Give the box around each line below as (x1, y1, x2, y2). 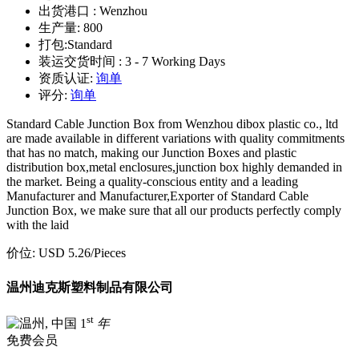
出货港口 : (38, 4, 99, 18)
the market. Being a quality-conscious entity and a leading (6, 175, 298, 189)
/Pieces (91, 246, 126, 260)
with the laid (6, 218, 69, 232)
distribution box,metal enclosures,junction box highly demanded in (6, 160, 342, 175)
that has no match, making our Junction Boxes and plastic (6, 146, 296, 160)
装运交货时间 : (38, 54, 125, 69)
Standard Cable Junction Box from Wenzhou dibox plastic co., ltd (6, 117, 338, 131)
